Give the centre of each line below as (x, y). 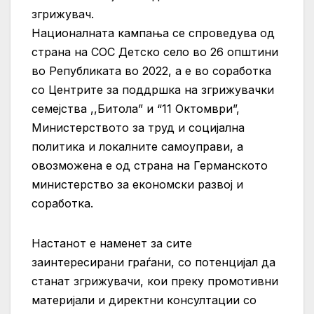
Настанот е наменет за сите (112, 243)
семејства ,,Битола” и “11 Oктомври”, (136, 108)
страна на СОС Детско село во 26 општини (155, 52)
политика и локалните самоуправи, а (137, 146)
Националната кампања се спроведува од (153, 33)
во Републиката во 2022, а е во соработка (151, 70)
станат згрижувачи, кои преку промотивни (155, 281)
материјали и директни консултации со (144, 300)
